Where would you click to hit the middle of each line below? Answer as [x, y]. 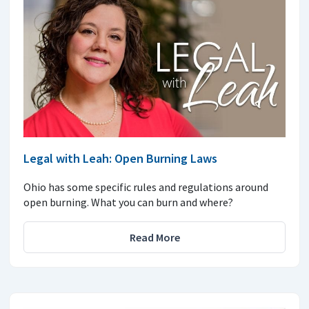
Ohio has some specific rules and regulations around [146, 187]
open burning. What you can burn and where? [128, 202]
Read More [154, 237]
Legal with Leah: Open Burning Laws [120, 158]
